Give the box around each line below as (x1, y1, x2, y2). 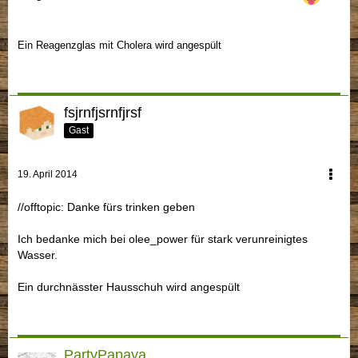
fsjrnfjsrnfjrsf (64, 104, 141, 121)
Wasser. (18, 248, 58, 261)
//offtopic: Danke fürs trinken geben (18, 200, 195, 213)
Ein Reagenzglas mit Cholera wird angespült (18, 38, 221, 51)
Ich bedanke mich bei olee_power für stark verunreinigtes (18, 232, 308, 245)
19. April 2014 (18, 168, 78, 180)
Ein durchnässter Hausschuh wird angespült (18, 280, 240, 293)
